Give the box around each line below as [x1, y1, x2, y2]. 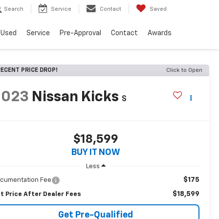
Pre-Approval [60, 30, 101, 37]
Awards [148, 30, 172, 37]
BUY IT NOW [71, 148, 120, 157]
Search [4, 6, 23, 12]
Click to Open [166, 67, 202, 73]
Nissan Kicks [32, 90, 119, 105]
